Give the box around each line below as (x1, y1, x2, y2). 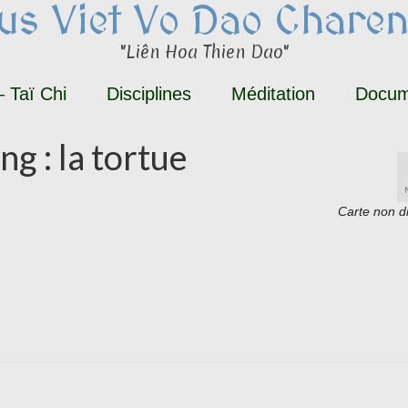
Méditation (231, 84, 315, 104)
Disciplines (107, 84, 191, 104)
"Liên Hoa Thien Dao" (119, 40, 289, 64)
